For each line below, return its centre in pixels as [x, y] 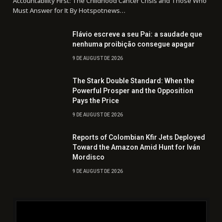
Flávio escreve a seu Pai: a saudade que [137, 34]
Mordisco [88, 157]
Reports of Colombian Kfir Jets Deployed [139, 137]
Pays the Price [96, 100]
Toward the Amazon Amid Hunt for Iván [136, 147]
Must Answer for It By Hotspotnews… [69, 10]
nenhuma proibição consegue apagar [134, 44]
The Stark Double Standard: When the [133, 81]
